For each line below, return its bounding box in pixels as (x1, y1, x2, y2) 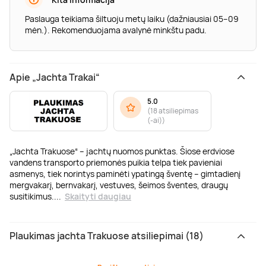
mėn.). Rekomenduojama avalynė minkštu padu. (25, 24, 207, 36)
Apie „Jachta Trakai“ (9, 70, 100, 84)
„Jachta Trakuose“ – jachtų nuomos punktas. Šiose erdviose (9, 145, 235, 157)
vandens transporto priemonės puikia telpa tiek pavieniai (9, 156, 222, 168)
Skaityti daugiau (65, 190, 131, 202)
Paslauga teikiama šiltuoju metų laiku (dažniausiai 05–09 (25, 13, 239, 25)
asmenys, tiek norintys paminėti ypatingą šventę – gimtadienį (9, 167, 240, 179)
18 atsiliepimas (150, 105, 198, 116)
